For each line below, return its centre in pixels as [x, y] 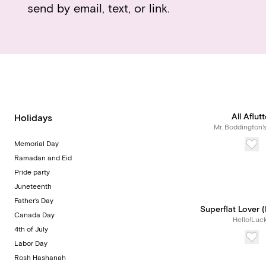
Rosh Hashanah [40, 258]
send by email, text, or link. [99, 9]
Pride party [32, 172]
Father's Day [34, 201]
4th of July [31, 229]
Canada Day [34, 215]
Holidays [33, 118]
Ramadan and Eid [43, 158]
